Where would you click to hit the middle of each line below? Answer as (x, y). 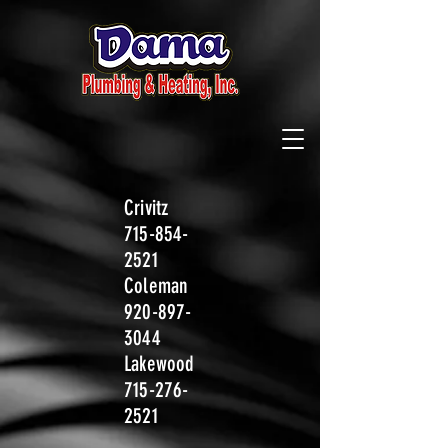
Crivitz (146, 207)
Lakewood (159, 363)
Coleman (156, 285)
